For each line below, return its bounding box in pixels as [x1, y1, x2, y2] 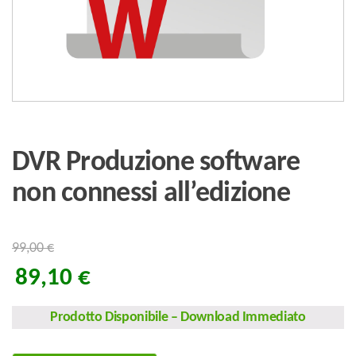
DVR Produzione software [12, 149, 300, 177]
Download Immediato [177, 310, 306, 325]
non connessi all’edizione [12, 180, 290, 208]
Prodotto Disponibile [50, 310, 171, 325]
